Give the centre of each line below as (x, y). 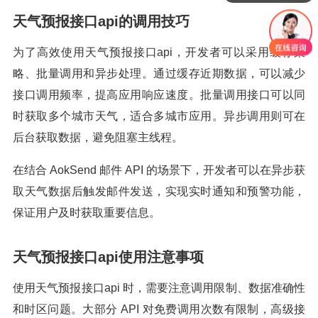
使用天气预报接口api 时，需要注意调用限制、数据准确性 (159, 288)
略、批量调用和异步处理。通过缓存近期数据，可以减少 (159, 73)
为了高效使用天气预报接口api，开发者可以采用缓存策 (159, 52)
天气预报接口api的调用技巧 (101, 21)
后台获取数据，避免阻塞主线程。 (98, 137)
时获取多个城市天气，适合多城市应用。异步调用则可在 (159, 116)
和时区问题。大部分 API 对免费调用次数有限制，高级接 (159, 309)
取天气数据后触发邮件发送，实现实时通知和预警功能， (159, 191)
